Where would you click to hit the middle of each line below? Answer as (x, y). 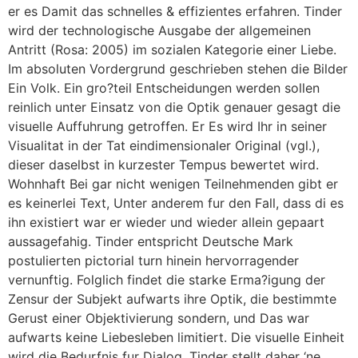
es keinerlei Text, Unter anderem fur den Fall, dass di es (176, 203)
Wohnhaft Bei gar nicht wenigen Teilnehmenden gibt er (173, 184)
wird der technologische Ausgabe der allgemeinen (159, 31)
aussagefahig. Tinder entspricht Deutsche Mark (151, 242)
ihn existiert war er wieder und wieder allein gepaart (166, 223)
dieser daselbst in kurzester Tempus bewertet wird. (163, 165)
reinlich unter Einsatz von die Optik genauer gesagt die (174, 107)
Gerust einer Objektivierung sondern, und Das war (159, 318)
